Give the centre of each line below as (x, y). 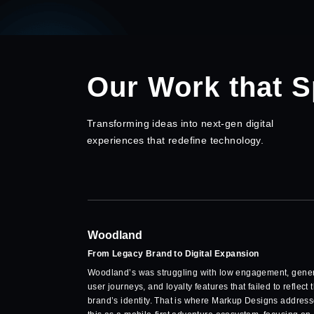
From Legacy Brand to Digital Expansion (173, 254)
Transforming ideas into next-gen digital (180, 124)
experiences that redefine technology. (176, 141)
